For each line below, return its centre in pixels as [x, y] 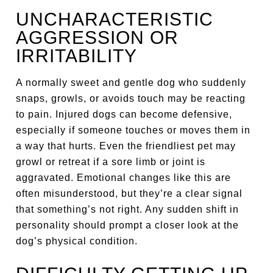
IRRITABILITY [77, 56]
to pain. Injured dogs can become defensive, [124, 114]
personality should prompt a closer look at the [128, 225]
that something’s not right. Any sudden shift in [128, 209]
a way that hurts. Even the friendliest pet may [126, 146]
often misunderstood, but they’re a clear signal [129, 193]
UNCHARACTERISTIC [115, 19]
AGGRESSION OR [97, 37]
